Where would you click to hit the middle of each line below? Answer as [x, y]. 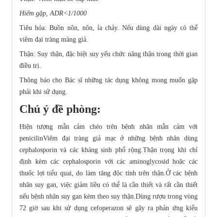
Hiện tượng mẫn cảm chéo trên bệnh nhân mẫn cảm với [108, 127]
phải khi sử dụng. [43, 92]
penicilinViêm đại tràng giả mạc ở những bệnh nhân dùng [108, 139]
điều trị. [30, 66]
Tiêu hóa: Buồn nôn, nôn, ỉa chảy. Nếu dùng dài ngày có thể [108, 28]
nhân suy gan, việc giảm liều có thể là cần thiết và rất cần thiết [108, 185]
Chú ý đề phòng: [60, 109]
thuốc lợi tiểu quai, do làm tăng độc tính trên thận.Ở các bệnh [108, 173]
